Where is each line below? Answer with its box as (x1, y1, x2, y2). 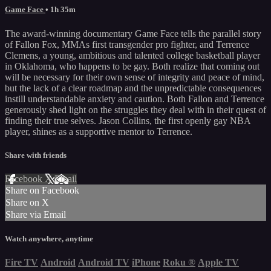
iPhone (132, 257, 160, 268)
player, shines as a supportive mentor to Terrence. (5, 126, 192, 137)
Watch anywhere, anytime (5, 234, 93, 244)
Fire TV (5, 257, 38, 268)
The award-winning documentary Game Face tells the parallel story (5, 28, 261, 39)
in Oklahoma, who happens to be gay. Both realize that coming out (5, 60, 260, 71)
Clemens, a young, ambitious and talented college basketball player (5, 50, 260, 60)
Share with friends (5, 150, 67, 160)
